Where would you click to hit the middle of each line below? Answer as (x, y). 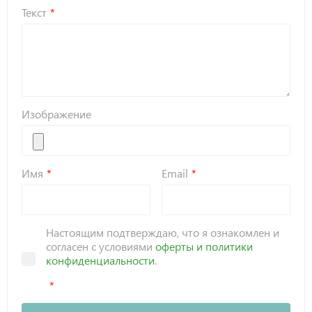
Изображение (56, 114)
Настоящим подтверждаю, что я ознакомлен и (162, 233)
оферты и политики (204, 247)
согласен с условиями (100, 247)
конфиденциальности (100, 260)
